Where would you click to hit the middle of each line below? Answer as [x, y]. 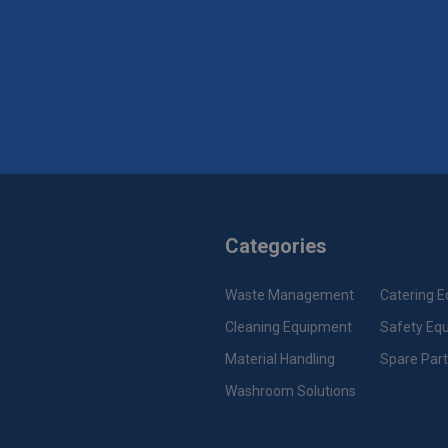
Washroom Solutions [290, 391]
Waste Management [289, 295]
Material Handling [280, 359]
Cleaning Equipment [288, 327]
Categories [276, 246]
